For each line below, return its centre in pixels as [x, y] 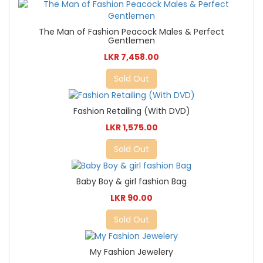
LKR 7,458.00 [131, 57]
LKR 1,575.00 [131, 127]
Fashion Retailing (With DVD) [131, 111]
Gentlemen [131, 40]
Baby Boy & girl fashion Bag [131, 181]
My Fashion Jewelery [131, 252]
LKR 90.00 [131, 198]
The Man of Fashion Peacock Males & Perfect [131, 31]
